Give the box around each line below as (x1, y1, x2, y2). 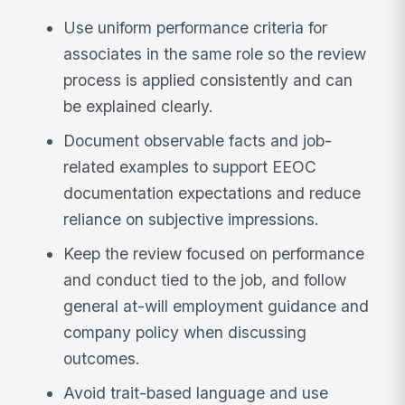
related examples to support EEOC (63, 156, 317, 176)
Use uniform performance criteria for (63, 18, 328, 38)
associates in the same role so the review (63, 44, 367, 64)
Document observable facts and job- (63, 130, 333, 150)
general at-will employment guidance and (63, 296, 370, 316)
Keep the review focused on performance (63, 243, 365, 263)
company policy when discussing (63, 322, 307, 342)
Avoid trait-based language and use (63, 382, 329, 402)
